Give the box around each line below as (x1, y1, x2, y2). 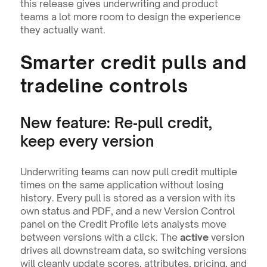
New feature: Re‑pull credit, (20, 114, 212, 132)
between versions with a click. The (20, 231, 180, 243)
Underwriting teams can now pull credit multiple (20, 166, 237, 178)
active (179, 231, 209, 243)
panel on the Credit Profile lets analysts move (20, 218, 226, 230)
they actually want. (20, 24, 105, 36)
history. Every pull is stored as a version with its (20, 192, 235, 204)
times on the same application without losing (20, 179, 223, 191)
